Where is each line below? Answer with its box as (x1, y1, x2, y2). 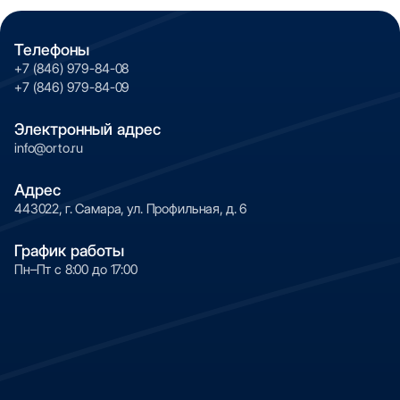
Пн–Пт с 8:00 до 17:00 (14, 262, 137, 279)
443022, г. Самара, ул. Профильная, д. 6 (14, 201, 248, 218)
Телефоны (14, 40, 89, 60)
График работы (14, 241, 124, 261)
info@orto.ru (14, 140, 84, 157)
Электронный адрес (14, 120, 161, 139)
